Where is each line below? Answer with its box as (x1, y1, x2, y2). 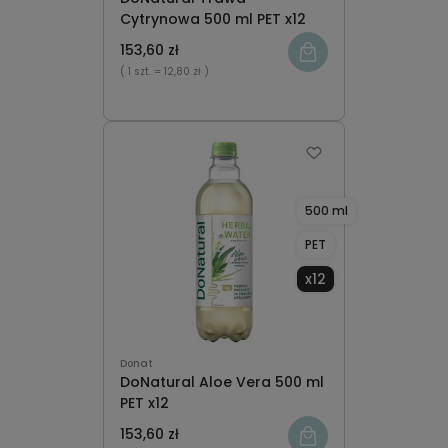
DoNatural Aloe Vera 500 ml (120, 372, 324, 392)
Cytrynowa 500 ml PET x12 (120, 9, 306, 29)
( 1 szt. (120, 64, 154, 79)
